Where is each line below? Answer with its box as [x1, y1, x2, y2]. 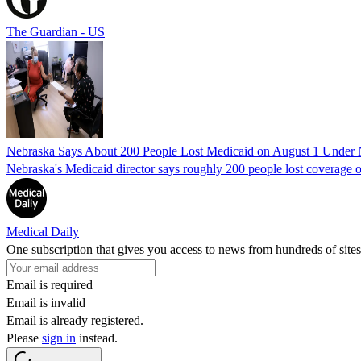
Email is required [6, 277, 93, 292]
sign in [42, 330, 76, 345]
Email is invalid [6, 295, 85, 309]
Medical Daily [6, 224, 79, 239]
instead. [76, 330, 118, 345]
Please [6, 330, 42, 345]
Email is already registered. [6, 313, 143, 327]
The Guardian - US [6, 24, 105, 39]
